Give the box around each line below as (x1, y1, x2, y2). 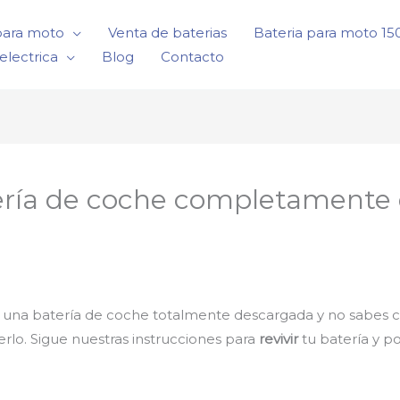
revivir (259, 330, 298, 347)
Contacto (161, 48, 224, 65)
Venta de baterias (108, 24, 227, 41)
